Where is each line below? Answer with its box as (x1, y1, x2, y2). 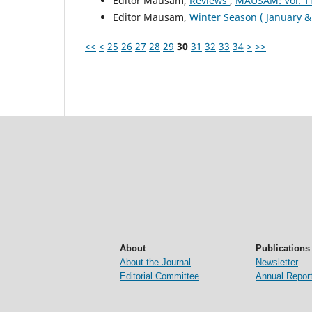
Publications (256, 242, 310, 253)
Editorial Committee (120, 270, 199, 281)
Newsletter (256, 256, 298, 267)
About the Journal (120, 256, 191, 267)
